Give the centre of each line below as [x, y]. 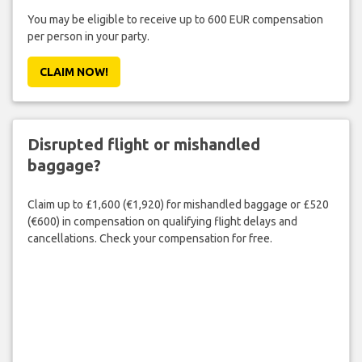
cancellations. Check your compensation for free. [149, 239]
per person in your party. [88, 36]
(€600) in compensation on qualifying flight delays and [162, 222]
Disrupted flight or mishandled [143, 144]
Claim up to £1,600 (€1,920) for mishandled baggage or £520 [178, 205]
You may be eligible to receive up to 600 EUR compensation [175, 19]
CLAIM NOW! [74, 72]
